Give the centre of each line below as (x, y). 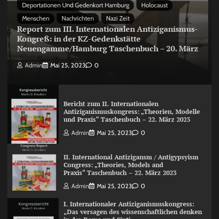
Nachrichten (78, 18)
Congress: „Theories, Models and (113, 165)
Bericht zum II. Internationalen (111, 104)
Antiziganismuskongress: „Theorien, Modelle (131, 112)
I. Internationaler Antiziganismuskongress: (129, 204)
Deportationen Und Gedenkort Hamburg (76, 5)
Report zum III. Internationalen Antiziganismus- (108, 29)
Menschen (36, 18)
